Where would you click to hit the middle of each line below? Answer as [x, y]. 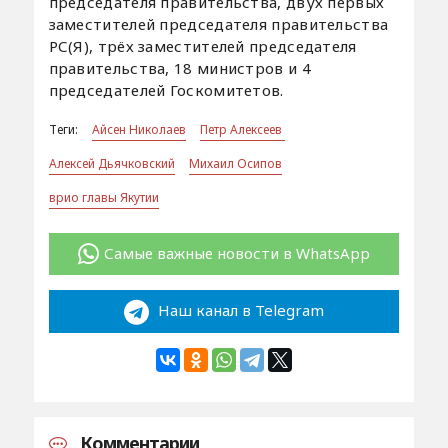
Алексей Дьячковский [111, 163]
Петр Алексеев [242, 129]
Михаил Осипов [235, 163]
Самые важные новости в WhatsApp [236, 252]
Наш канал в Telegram [238, 310]
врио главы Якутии [103, 197]
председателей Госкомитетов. [166, 89]
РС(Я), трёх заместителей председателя [202, 45]
